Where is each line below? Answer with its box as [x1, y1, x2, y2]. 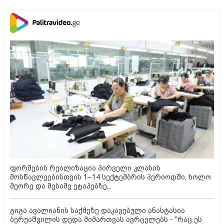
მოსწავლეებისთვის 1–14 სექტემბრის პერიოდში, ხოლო [10, 172, 211, 181]
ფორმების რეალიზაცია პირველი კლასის [10, 163, 160, 172]
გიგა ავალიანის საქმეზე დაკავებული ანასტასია [10, 206, 185, 214]
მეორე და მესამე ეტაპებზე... [10, 181, 111, 190]
